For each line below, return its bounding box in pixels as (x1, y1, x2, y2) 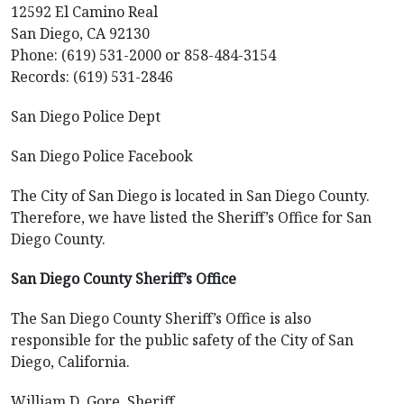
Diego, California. (11, 352, 130, 372)
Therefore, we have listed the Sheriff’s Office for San (11, 207, 372, 227)
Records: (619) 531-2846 (11, 67, 173, 87)
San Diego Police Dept (11, 106, 161, 126)
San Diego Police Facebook (11, 146, 193, 166)
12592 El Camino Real (11, 2, 158, 22)
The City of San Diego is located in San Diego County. (11, 186, 370, 206)
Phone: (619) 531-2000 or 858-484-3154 (11, 45, 276, 65)
